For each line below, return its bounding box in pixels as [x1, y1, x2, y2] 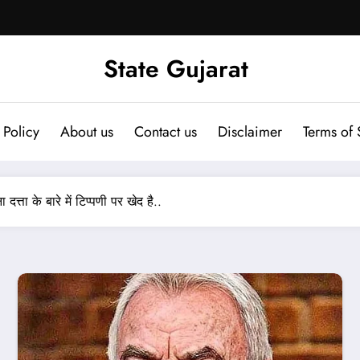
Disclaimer [217, 121, 282, 142]
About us [59, 121, 113, 142]
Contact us [133, 121, 197, 142]
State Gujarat [104, 51, 248, 86]
